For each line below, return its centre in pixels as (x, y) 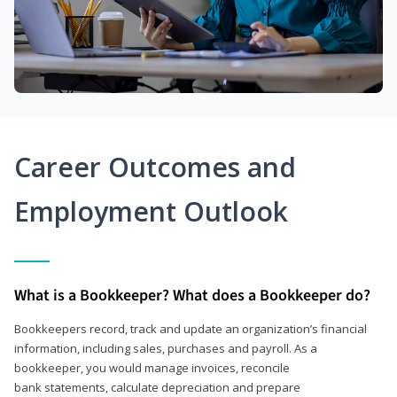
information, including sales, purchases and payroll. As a (166, 348)
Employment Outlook (151, 211)
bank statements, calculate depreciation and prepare (157, 387)
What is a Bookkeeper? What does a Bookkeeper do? (192, 295)
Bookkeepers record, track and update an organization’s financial (191, 328)
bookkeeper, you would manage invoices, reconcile (152, 367)
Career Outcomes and (155, 167)
